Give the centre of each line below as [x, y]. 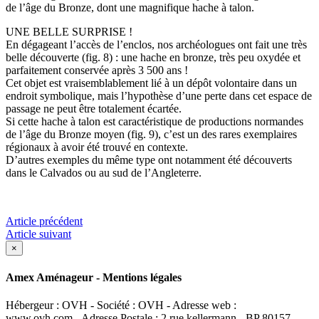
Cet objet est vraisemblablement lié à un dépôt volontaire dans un [151, 83]
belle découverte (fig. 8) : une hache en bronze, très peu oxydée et [153, 58]
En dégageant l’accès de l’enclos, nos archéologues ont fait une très [156, 45]
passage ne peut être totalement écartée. [94, 109]
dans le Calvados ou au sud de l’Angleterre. [104, 173]
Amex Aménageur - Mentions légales [94, 277]
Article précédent [44, 221]
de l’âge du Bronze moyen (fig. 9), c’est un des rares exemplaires [151, 135]
